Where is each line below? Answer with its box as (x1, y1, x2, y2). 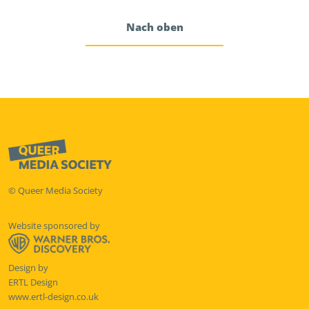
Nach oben (126, 20, 183, 34)
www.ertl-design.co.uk (8, 290, 99, 303)
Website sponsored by (8, 219, 100, 232)
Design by (8, 261, 48, 274)
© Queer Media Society (8, 183, 103, 197)
